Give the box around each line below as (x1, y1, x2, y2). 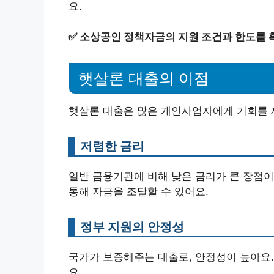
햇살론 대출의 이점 (78, 70, 209, 87)
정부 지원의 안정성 (80, 219, 184, 234)
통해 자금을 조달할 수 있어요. (68, 185, 209, 198)
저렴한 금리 (80, 138, 144, 154)
